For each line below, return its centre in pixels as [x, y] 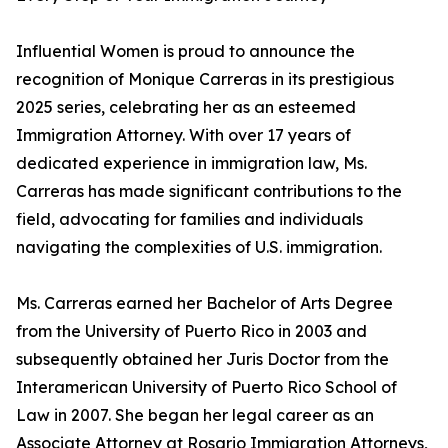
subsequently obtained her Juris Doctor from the [202, 359]
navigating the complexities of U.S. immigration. [199, 247]
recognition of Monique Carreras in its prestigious [205, 79]
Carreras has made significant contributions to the [209, 191]
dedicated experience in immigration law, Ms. [191, 163]
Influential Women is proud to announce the [185, 51]
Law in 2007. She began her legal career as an [195, 415]
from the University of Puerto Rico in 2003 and [191, 331]
